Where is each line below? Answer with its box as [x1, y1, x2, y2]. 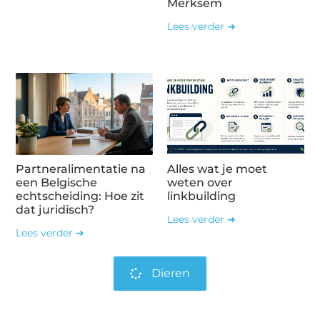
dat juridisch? [16, 202, 95, 216]
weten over [167, 175, 233, 189]
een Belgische [16, 175, 98, 189]
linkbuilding [167, 189, 236, 203]
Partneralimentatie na [16, 161, 146, 176]
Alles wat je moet [167, 161, 267, 176]
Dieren [151, 266, 190, 280]
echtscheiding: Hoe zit [16, 189, 145, 203]
